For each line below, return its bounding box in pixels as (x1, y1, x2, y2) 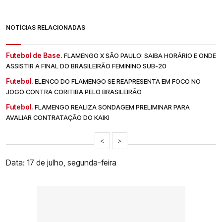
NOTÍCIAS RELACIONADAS (6, 24, 85, 32)
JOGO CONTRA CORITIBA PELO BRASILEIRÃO (6, 88, 142, 96)
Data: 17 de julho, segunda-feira (6, 158, 116, 168)
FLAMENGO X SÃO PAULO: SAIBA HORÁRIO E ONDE (64, 52, 216, 60)
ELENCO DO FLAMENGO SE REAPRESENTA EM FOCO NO (35, 77, 201, 86)
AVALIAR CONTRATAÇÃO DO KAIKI (6, 113, 110, 122)
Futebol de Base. (6, 51, 62, 60)
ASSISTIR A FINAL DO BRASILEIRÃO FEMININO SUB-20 (6, 62, 166, 70)
